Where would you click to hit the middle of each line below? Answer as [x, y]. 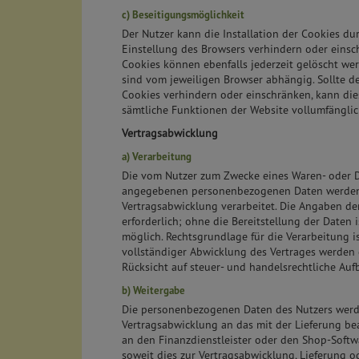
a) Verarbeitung [157, 156]
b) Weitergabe [153, 290]
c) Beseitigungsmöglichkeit [183, 14]
